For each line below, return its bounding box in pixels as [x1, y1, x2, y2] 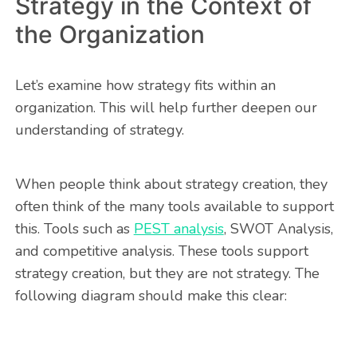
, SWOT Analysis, [223, 219, 333, 239]
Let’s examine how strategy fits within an [14, 76, 276, 96]
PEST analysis [133, 219, 224, 239]
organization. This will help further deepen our [14, 98, 317, 118]
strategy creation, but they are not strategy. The [14, 264, 320, 284]
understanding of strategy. [14, 120, 184, 140]
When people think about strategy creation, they [14, 175, 328, 194]
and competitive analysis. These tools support [14, 241, 308, 261]
